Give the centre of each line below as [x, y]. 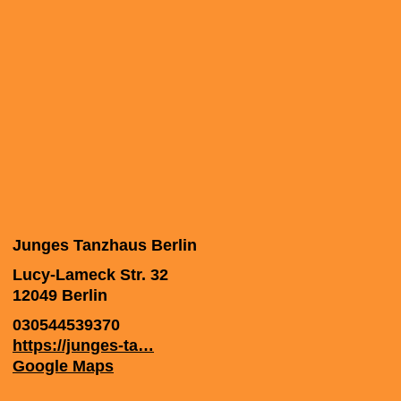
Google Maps [63, 366]
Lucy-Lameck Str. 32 [90, 275]
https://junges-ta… [83, 346]
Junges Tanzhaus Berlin [105, 245]
